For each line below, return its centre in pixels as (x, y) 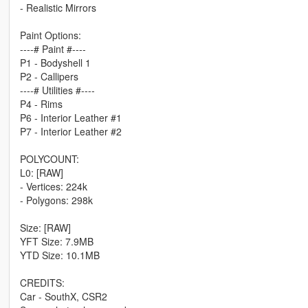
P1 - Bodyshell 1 (55, 62)
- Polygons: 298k (56, 200)
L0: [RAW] (41, 172)
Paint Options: (50, 35)
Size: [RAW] (45, 227)
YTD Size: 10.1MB (59, 255)
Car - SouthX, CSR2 (63, 296)
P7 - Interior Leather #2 (70, 131)
